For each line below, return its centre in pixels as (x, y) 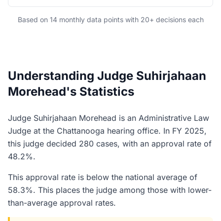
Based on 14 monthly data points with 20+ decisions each (110, 19)
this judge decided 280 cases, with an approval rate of (110, 144)
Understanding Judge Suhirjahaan (107, 76)
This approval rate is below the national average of (103, 177)
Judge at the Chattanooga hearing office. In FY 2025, (107, 131)
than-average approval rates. (62, 203)
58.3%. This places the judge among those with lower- (110, 190)
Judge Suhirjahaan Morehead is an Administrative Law (109, 118)
